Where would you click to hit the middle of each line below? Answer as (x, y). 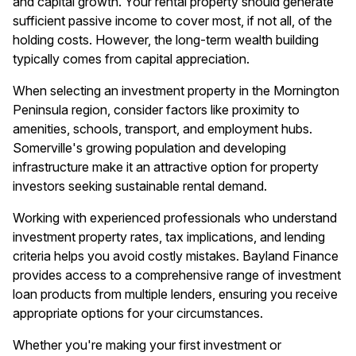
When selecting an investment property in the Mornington (176, 91)
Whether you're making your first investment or (147, 345)
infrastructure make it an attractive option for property (166, 167)
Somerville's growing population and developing (149, 148)
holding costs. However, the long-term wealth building (166, 40)
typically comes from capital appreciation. (131, 59)
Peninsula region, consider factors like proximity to (156, 110)
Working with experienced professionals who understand (175, 218)
